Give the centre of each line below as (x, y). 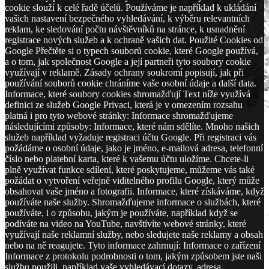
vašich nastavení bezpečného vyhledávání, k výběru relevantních (127, 18)
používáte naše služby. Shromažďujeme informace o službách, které (133, 202)
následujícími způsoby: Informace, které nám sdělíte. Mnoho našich (132, 126)
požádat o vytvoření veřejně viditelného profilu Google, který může (132, 180)
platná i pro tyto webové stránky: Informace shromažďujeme (119, 115)
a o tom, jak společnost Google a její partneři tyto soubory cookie (128, 61)
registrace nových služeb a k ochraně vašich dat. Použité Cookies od (134, 40)
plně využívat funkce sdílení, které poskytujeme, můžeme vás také (130, 169)
